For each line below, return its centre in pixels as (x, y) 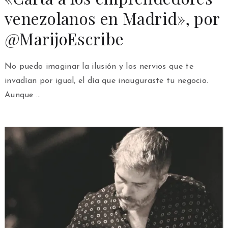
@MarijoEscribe (64, 38)
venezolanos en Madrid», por (112, 18)
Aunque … (23, 95)
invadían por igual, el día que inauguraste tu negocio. (106, 81)
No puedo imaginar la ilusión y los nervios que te (99, 66)
